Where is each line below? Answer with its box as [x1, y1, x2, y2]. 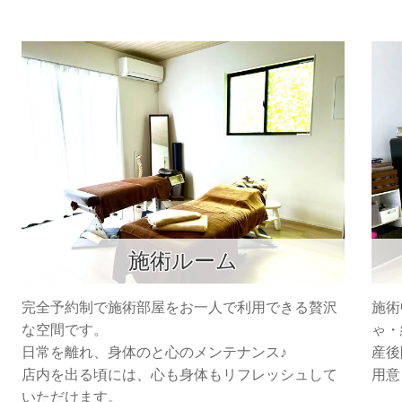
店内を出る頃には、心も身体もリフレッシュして [22, 367, 337, 383]
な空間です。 [22, 322, 108, 338]
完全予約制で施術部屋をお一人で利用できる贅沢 [22, 300, 337, 316]
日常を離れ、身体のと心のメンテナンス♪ [22, 345, 287, 361]
